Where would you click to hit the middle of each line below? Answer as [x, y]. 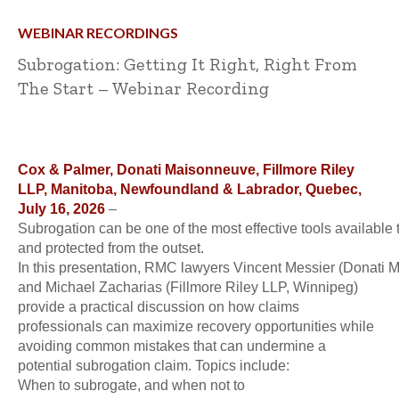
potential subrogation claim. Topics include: [154, 366]
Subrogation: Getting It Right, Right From [187, 65]
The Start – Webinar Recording [143, 89]
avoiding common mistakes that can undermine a [172, 346]
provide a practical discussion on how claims [159, 307]
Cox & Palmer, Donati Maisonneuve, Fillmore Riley [186, 170]
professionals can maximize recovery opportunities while [196, 327]
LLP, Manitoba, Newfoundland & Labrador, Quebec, [190, 190]
